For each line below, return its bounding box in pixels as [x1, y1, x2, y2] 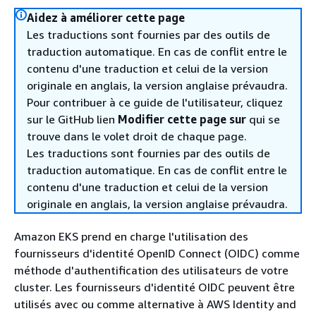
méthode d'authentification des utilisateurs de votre [14, 263, 288, 277]
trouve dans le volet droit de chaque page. [27, 129, 247, 143]
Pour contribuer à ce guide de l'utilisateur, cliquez [27, 95, 283, 109]
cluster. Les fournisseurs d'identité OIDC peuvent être [14, 280, 295, 294]
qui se [246, 112, 280, 126]
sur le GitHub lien [27, 112, 118, 126]
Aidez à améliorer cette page [27, 11, 185, 25]
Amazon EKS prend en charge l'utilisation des [14, 229, 248, 243]
